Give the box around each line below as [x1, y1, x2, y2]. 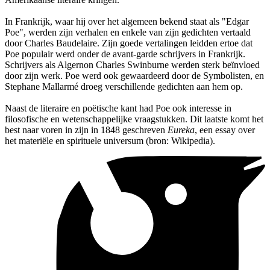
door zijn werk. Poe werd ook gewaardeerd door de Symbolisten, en [5, 70, 264, 81]
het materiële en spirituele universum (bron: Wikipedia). [5, 135, 215, 146]
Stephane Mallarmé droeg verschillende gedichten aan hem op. [5, 81, 243, 92]
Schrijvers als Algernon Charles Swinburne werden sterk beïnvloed [5, 59, 260, 70]
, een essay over [195, 124, 255, 135]
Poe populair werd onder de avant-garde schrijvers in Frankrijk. [5, 48, 245, 59]
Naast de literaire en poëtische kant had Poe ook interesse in [5, 102, 231, 113]
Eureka [168, 124, 195, 135]
